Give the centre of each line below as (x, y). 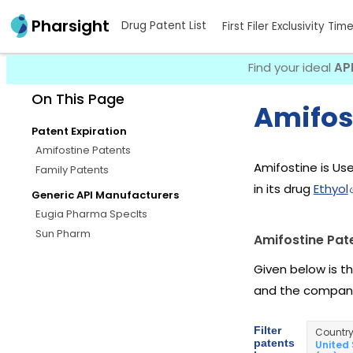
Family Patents (72, 169)
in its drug (283, 189)
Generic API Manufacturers (105, 195)
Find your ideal (291, 67)
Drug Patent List (164, 26)
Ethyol (331, 189)
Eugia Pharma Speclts (91, 214)
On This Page (78, 98)
